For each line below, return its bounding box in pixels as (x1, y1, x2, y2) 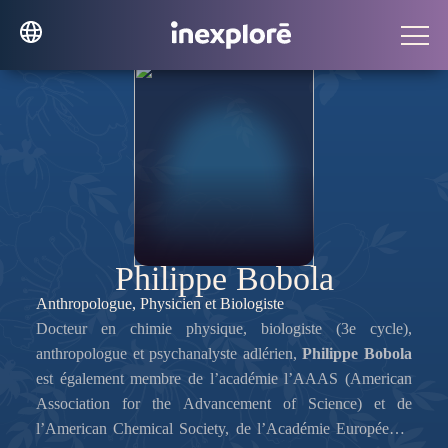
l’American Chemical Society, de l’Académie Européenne (36, 420, 412, 437)
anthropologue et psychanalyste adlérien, (36, 345, 302, 362)
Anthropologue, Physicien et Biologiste (36, 295, 284, 312)
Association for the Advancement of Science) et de (36, 395, 412, 412)
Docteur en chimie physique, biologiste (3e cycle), (36, 320, 412, 337)
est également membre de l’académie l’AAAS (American (36, 370, 412, 387)
